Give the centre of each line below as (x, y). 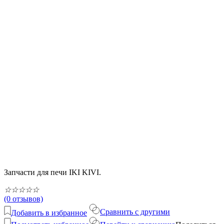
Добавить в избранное (49, 212)
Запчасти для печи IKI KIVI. (52, 172)
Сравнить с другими (135, 211)
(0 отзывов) (23, 198)
